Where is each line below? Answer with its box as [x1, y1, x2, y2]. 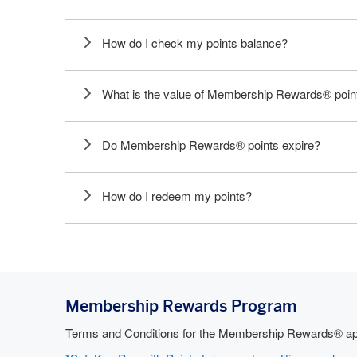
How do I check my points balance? [102, 38, 288, 51]
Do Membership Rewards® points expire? [102, 140, 320, 153]
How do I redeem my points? [102, 191, 252, 204]
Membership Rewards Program [65, 299, 296, 316]
